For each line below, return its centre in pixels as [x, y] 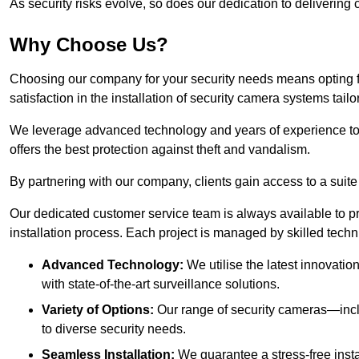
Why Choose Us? [89, 45]
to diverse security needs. [114, 329]
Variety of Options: [98, 310]
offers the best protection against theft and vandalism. [160, 150]
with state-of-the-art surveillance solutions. [161, 284]
